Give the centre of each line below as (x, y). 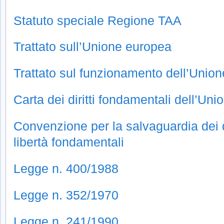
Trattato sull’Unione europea (92, 47)
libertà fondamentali (69, 142)
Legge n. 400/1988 (66, 168)
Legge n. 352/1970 (66, 195)
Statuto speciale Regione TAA (97, 20)
